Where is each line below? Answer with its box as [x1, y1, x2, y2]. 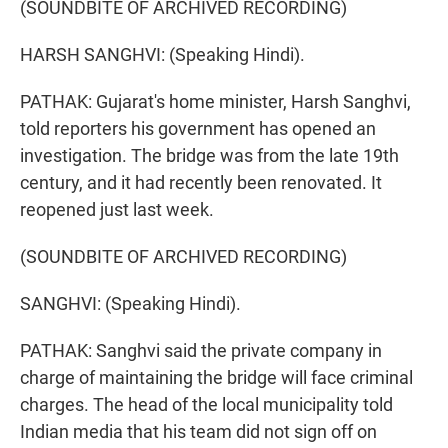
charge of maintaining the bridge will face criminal [20, 367, 413, 389]
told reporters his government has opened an [20, 118, 376, 140]
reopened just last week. [20, 199, 214, 221]
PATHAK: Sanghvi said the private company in [20, 340, 382, 362]
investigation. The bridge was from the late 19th [20, 145, 399, 167]
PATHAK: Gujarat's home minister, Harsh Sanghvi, [20, 91, 411, 113]
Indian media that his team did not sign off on [20, 421, 377, 443]
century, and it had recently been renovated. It [20, 172, 382, 194]
